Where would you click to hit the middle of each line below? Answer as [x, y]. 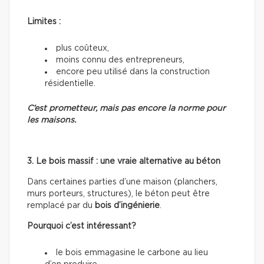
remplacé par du [61, 205]
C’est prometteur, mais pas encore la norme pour [126, 108]
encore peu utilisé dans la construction [133, 72]
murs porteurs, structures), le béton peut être [118, 194]
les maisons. [52, 120]
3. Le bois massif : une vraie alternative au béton [124, 161]
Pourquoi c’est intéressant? [82, 226]
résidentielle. [70, 83]
